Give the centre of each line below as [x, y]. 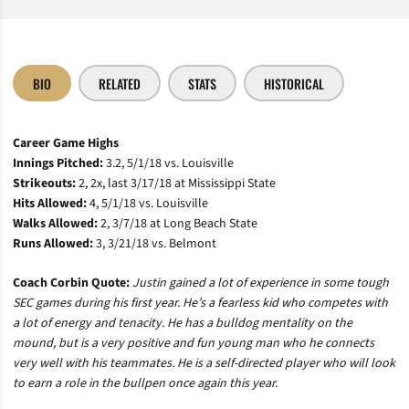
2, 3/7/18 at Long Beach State [179, 224]
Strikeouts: [46, 184]
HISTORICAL [294, 83]
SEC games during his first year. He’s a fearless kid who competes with [200, 303]
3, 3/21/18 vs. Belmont [156, 244]
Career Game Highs [66, 143]
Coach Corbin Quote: [71, 283]
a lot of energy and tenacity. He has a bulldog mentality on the [183, 323]
